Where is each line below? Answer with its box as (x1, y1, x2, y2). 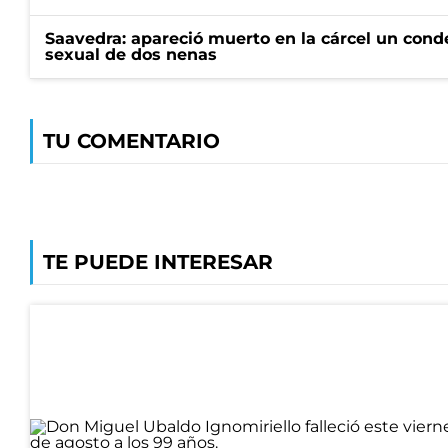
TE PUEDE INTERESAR (43, 250, 273, 274)
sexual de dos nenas (45, 45, 217, 64)
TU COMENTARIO (43, 129, 220, 153)
